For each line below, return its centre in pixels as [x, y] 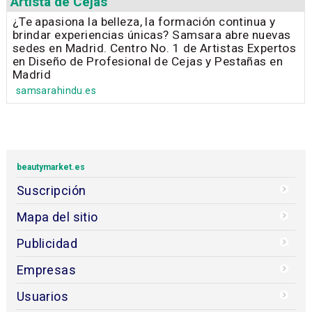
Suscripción [51, 190]
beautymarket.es [50, 167]
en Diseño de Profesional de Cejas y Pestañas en [148, 61]
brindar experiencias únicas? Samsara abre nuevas [151, 34]
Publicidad [47, 243]
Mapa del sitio [57, 217]
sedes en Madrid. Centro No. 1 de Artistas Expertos [154, 48]
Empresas [46, 270]
